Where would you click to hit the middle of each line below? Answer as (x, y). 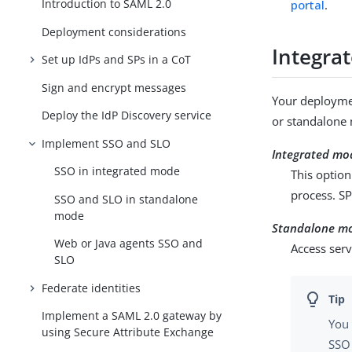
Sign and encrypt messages (114, 87)
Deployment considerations (114, 31)
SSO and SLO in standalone (126, 199)
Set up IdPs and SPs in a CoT (117, 60)
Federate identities (92, 288)
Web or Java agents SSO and (129, 244)
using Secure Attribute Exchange (128, 332)
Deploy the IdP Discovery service (127, 115)
